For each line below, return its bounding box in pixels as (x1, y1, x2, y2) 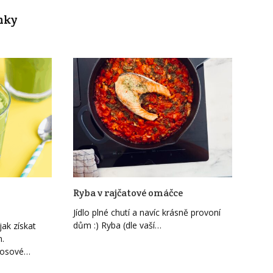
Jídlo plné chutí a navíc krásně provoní (73, 206, 221, 218)
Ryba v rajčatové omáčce (73, 186, 183, 199)
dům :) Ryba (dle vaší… (73, 219, 161, 231)
